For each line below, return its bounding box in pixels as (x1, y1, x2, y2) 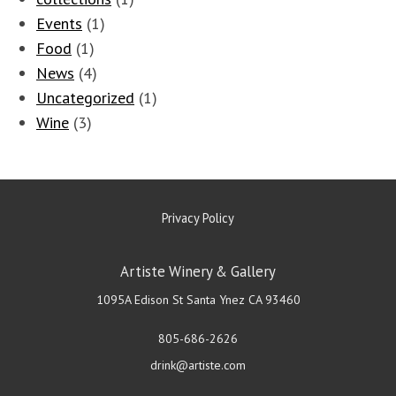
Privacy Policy (162, 209, 234, 227)
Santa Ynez (186, 292, 245, 308)
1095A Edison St (95, 292, 183, 308)
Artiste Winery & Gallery (120, 262, 276, 282)
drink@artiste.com (150, 357, 246, 374)
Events (36, 13, 82, 34)
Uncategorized (36, 88, 134, 109)
